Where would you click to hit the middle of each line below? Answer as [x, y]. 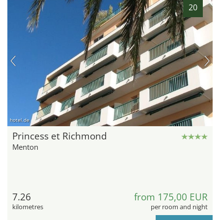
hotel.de [20, 120]
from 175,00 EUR [171, 197]
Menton [25, 147]
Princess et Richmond [60, 136]
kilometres [28, 207]
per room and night [179, 207]
